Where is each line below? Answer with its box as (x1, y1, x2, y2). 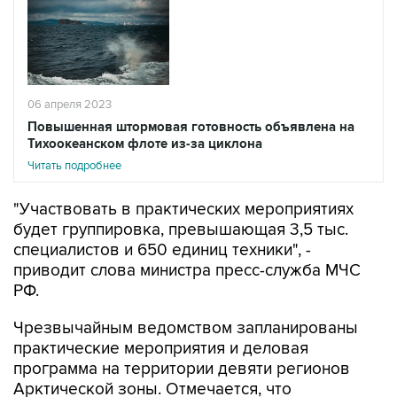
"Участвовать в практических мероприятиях (13, 199, 354, 221)
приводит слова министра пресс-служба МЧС (13, 261, 361, 282)
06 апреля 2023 (27, 97, 112, 113)
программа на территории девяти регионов (13, 359, 350, 380)
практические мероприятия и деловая (13, 339, 308, 360)
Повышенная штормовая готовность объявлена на (27, 119, 354, 136)
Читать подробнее (27, 159, 121, 174)
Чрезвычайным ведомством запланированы (13, 318, 358, 339)
